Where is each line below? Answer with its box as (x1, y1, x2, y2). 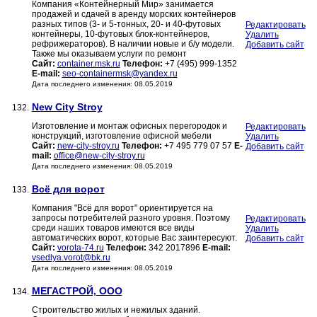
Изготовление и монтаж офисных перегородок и (31, 121, 227, 132)
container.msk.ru (57, 59, 120, 69)
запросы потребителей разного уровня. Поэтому (31, 213, 230, 224)
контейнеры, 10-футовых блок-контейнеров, (31, 29, 209, 40)
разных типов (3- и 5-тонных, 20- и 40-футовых (31, 19, 221, 30)
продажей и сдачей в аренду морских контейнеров (31, 9, 236, 20)
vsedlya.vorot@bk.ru (31, 253, 110, 263)
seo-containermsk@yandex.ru (62, 69, 178, 79)
